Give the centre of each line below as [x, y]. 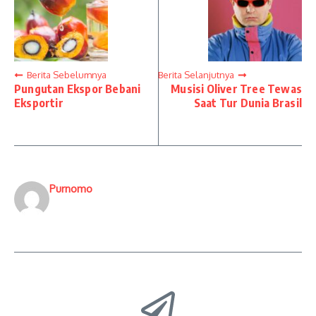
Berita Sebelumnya [67, 74]
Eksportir [39, 103]
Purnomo [71, 188]
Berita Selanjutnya [196, 74]
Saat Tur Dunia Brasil [248, 103]
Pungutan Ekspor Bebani [78, 89]
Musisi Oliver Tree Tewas [236, 89]
